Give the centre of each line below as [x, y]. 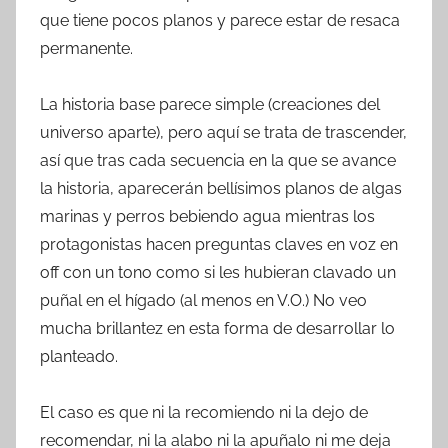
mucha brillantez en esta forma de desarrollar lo [217, 328]
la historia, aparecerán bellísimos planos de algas [221, 188]
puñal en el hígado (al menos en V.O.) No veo [203, 300]
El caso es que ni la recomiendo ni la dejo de [204, 412]
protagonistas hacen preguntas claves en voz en [219, 244]
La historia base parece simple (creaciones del [210, 104]
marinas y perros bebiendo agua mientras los [207, 216]
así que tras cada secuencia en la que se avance [218, 160]
